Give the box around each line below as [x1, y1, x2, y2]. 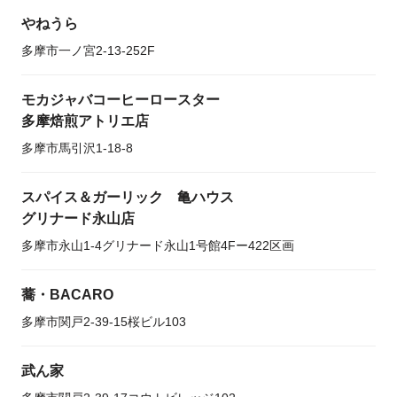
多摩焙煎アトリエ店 [21, 113, 149, 128]
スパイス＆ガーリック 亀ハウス [21, 190, 234, 205]
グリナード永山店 [21, 211, 135, 226]
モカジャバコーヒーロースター [21, 92, 220, 107]
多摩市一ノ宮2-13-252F [21, 43, 155, 58]
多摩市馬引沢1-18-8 [21, 141, 133, 155]
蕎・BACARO [21, 287, 113, 302]
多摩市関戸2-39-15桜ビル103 [21, 315, 186, 329]
